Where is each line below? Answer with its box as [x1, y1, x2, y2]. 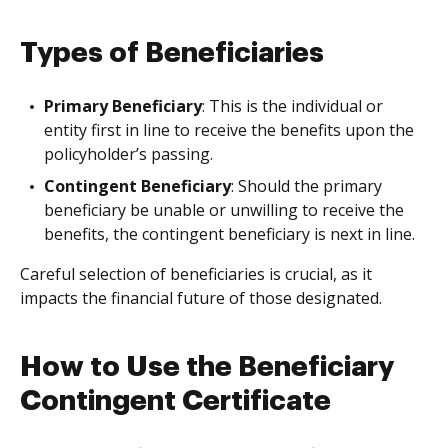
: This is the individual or [202, 95, 383, 117]
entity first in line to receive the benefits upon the [44, 119, 414, 141]
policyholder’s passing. [44, 143, 213, 165]
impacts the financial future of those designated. [20, 287, 382, 309]
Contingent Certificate [20, 387, 331, 415]
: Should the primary [231, 175, 382, 197]
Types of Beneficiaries [20, 39, 324, 67]
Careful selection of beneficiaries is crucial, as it [20, 263, 372, 285]
